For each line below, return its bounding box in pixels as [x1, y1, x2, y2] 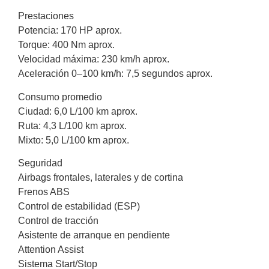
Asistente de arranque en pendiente [18, 229, 170, 240]
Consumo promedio [18, 91, 102, 102]
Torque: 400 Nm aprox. [18, 40, 115, 50]
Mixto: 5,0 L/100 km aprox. [18, 134, 129, 145]
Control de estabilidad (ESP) [18, 201, 140, 211]
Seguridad [18, 157, 62, 168]
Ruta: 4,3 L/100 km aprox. [18, 120, 127, 131]
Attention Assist [18, 244, 83, 255]
